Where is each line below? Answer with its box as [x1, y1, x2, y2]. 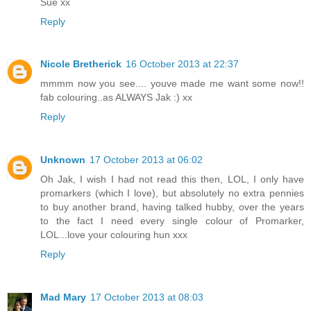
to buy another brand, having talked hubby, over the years [40, 201, 304, 213]
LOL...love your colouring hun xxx [40, 229, 187, 241]
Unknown [40, 154, 85, 166]
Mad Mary [40, 292, 86, 303]
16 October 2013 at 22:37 [126, 58, 239, 70]
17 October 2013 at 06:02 [90, 154, 203, 166]
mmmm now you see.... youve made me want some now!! [40, 78, 304, 90]
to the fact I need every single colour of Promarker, [40, 215, 304, 227]
